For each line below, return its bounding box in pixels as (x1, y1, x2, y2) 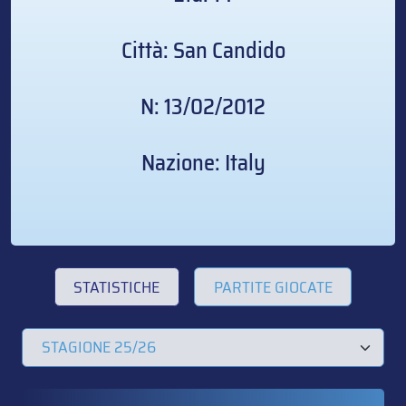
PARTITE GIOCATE (213, 274, 333, 300)
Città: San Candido (121, 33, 285, 69)
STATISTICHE (73, 274, 160, 300)
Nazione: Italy (140, 145, 266, 181)
